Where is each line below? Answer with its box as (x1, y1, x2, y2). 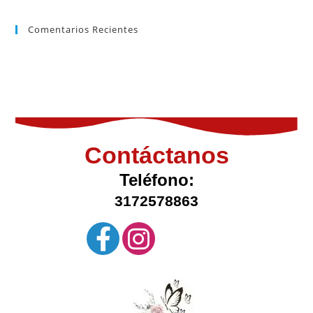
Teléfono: (119, 170, 194, 189)
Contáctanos (84, 141, 229, 168)
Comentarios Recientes (28, 22, 139, 36)
